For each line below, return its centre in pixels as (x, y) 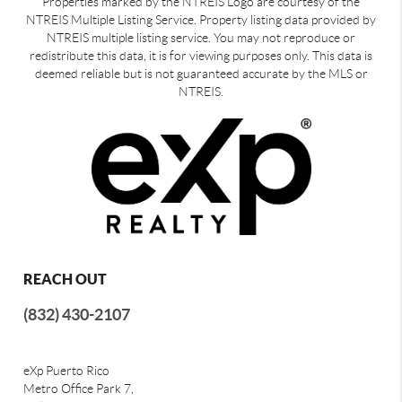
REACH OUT (66, 279)
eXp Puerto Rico (67, 370)
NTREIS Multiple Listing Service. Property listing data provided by (201, 19)
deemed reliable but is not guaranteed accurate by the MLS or (201, 73)
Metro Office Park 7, (79, 388)
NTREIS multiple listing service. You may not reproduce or (201, 37)
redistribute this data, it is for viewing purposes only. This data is (201, 55)
